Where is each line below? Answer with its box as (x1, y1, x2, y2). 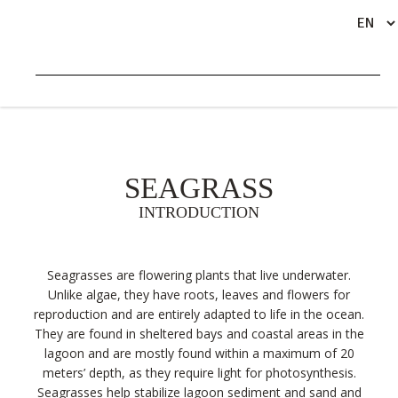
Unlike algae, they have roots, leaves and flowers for (48, 286, 350, 303)
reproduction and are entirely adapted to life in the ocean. (34, 306, 364, 322)
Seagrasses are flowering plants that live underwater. (47, 267, 351, 283)
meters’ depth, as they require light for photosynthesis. (42, 364, 356, 381)
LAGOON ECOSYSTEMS (111, 88, 287, 106)
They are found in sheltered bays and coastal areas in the (34, 325, 364, 342)
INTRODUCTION (139, 203, 259, 221)
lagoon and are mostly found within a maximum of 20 (44, 345, 354, 362)
